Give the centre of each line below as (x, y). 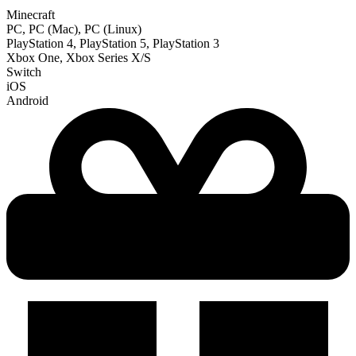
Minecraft (31, 14)
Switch (24, 72)
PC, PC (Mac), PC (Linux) (74, 29)
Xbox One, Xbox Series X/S (79, 57)
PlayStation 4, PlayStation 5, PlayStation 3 (113, 43)
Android (27, 100)
